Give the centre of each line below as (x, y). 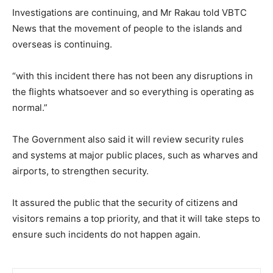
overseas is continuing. (62, 44)
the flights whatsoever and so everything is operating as (133, 92)
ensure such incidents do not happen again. (106, 235)
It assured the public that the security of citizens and (125, 203)
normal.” (30, 108)
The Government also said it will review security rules (128, 140)
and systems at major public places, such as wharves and (135, 155)
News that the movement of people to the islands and (127, 29)
